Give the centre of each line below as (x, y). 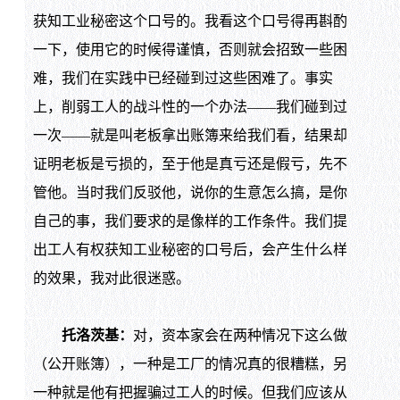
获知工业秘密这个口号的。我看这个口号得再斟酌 (190, 21)
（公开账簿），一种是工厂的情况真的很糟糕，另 (190, 363)
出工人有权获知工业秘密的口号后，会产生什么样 (190, 249)
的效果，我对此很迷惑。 (111, 278)
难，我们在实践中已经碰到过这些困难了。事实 (183, 78)
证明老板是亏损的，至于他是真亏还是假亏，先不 (190, 163)
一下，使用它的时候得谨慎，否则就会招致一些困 (190, 49)
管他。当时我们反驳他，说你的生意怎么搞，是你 (190, 192)
